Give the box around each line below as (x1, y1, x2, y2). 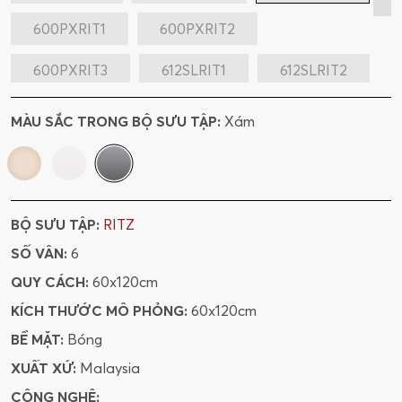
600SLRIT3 (33, 144, 105, 162)
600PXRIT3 (33, 61, 108, 80)
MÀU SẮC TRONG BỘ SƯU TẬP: (11, 112, 221, 131)
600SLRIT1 (153, 102, 223, 121)
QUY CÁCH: (11, 273, 89, 292)
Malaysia (80, 359, 140, 378)
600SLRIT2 (277, 102, 350, 121)
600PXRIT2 (160, 20, 235, 39)
